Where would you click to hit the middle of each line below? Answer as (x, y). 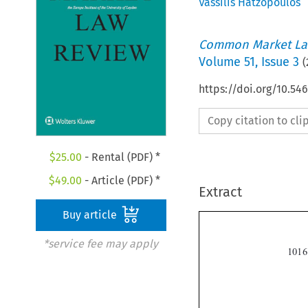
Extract (220, 191)
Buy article (91, 215)
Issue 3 (280, 62)
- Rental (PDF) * (121, 157)
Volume (221, 62)
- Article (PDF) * (121, 181)
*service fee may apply (100, 244)
